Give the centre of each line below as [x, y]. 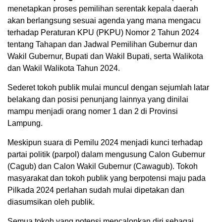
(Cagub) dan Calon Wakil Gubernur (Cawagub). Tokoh [103, 166]
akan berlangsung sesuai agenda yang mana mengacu [104, 21]
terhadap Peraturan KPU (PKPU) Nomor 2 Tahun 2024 [103, 33]
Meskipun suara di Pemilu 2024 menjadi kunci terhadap [105, 143]
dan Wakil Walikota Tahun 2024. [64, 68]
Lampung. [25, 123]
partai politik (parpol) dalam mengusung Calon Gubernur [106, 155]
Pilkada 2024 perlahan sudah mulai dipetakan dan [96, 190]
